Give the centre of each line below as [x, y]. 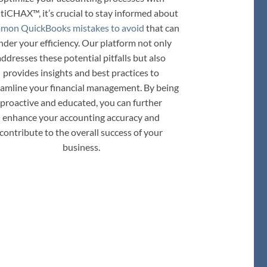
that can [162, 27]
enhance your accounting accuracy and [81, 117]
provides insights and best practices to [81, 72]
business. [81, 147]
